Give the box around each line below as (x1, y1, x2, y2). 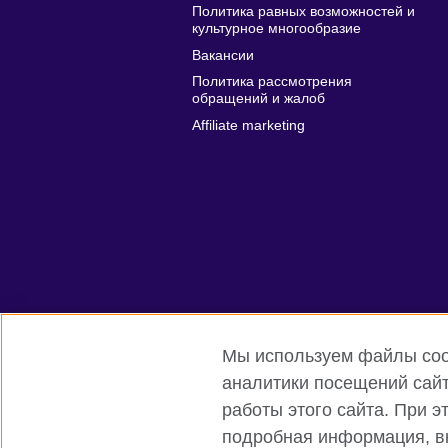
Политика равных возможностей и (192, 4, 415, 20)
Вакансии (192, 47, 254, 63)
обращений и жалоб (192, 91, 325, 107)
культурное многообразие (192, 21, 361, 37)
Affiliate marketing (192, 117, 305, 133)
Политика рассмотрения (192, 74, 352, 90)
